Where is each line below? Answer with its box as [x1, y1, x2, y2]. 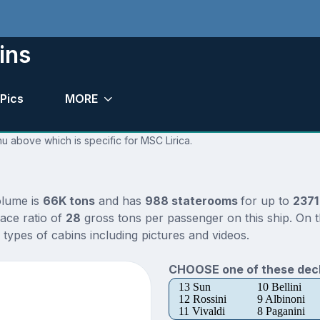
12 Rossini [178, 293, 226, 306]
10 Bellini [256, 281, 301, 294]
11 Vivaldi [178, 305, 225, 318]
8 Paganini [256, 305, 305, 318]
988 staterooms [144, 194, 241, 209]
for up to [240, 194, 293, 209]
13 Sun [178, 281, 211, 294]
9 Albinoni [256, 293, 305, 306]
